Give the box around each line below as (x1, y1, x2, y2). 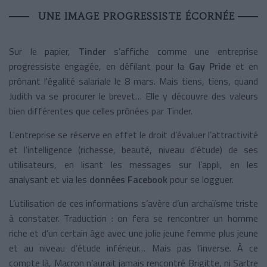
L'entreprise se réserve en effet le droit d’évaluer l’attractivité (9, 127, 258, 142)
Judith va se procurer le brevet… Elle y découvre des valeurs (9, 88, 258, 103)
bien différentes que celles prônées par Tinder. (9, 103, 193, 118)
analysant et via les (9, 172, 87, 187)
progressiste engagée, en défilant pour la (9, 58, 189, 73)
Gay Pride (188, 58, 231, 73)
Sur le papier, (9, 44, 79, 58)
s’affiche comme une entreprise (114, 44, 259, 58)
